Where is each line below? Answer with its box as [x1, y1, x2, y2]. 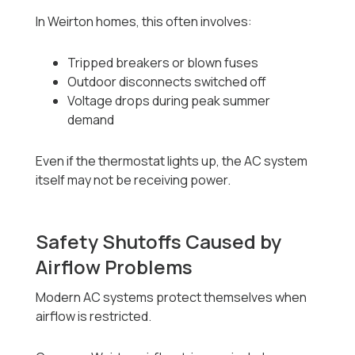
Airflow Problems [36, 254, 193, 281]
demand [67, 111, 115, 129]
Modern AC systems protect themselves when [36, 288, 307, 307]
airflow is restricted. [36, 307, 152, 326]
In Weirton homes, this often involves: [36, 13, 253, 31]
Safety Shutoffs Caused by [36, 228, 282, 255]
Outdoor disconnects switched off [67, 73, 267, 91]
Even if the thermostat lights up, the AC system [36, 152, 308, 170]
